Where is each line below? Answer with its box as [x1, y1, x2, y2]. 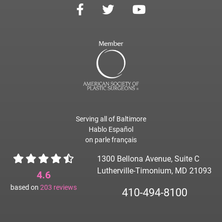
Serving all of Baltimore [76, 115, 146, 123]
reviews [52, 183, 77, 192]
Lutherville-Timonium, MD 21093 [97, 166, 212, 175]
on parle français [85, 136, 137, 144]
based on [10, 183, 40, 192]
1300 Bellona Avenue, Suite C [97, 154, 200, 164]
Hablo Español [89, 125, 133, 133]
